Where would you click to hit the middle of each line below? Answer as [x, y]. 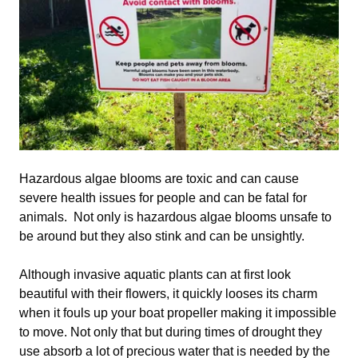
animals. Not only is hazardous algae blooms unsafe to [175, 217]
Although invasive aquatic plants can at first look [155, 274]
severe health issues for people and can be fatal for [163, 198]
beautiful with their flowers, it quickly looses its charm [168, 294]
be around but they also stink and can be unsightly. [162, 236]
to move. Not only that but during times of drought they [171, 332]
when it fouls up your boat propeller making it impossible [178, 313]
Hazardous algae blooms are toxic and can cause [159, 179]
